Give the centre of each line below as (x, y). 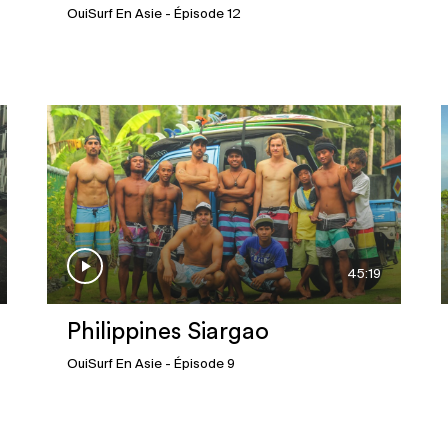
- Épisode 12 (202, 15)
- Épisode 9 (199, 365)
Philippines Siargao (168, 332)
